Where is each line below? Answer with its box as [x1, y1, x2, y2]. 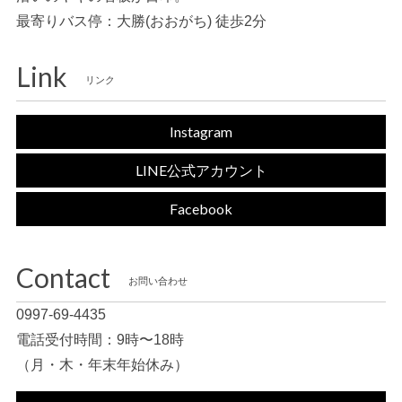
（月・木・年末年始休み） [16, 357, 188, 372]
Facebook [170, 200, 232, 217]
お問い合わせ [128, 275, 188, 287]
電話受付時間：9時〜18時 [16, 332, 184, 347]
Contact [16, 261, 110, 293]
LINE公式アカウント [135, 162, 267, 179]
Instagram [170, 123, 232, 140]
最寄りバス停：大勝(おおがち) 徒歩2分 [16, 13, 267, 29]
